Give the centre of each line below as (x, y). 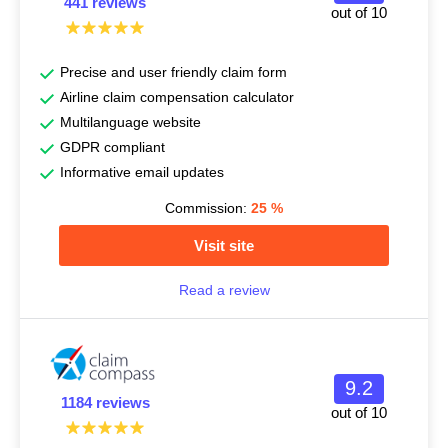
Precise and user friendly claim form (173, 72)
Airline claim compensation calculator (177, 97)
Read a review (224, 290)
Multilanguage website (130, 122)
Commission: (208, 208)
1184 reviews (105, 402)
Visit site (224, 245)
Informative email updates (142, 172)
